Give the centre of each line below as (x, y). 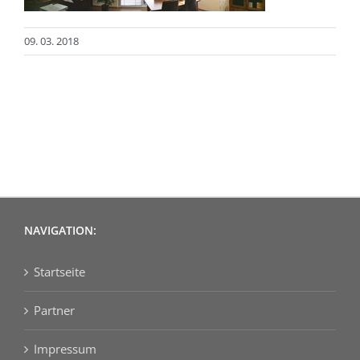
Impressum (65, 348)
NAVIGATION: (60, 230)
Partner (54, 310)
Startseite (59, 271)
